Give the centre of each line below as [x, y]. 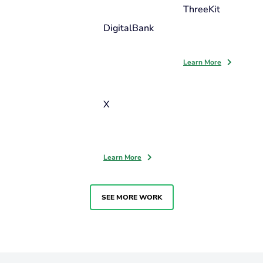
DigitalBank [129, 28]
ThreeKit [202, 9]
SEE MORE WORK [131, 197]
